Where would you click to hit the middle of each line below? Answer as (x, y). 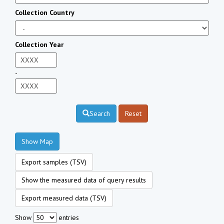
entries (68, 217)
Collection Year (39, 44)
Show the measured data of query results (84, 180)
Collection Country (45, 12)
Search (100, 113)
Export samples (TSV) (54, 162)
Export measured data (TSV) (64, 198)
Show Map (37, 141)
